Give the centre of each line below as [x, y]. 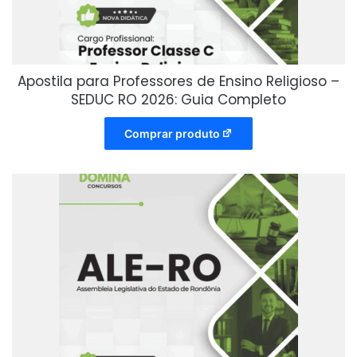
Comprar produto [172, 134]
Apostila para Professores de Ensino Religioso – [178, 82]
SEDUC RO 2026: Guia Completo [178, 100]
